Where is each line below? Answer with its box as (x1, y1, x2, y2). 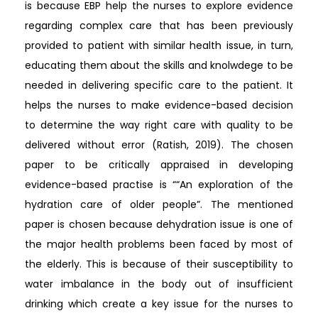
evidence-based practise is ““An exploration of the (25, 177, 293, 192)
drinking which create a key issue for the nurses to (25, 296, 293, 311)
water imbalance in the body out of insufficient (25, 276, 293, 291)
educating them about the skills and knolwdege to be (25, 57, 293, 72)
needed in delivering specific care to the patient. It (25, 77, 293, 92)
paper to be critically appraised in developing (25, 157, 293, 172)
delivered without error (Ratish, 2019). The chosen (25, 137, 293, 152)
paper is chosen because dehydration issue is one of (25, 216, 293, 231)
